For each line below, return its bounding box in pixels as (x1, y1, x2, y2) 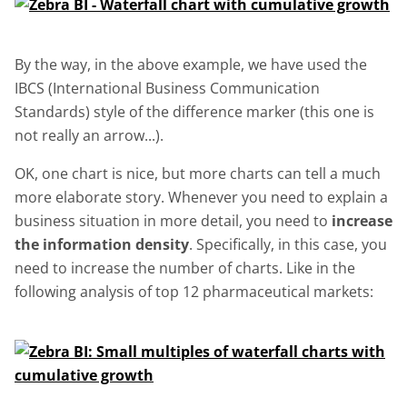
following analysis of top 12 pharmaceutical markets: (15, 281, 373, 302)
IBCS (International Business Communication (15, 77, 320, 98)
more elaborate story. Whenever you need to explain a (15, 186, 388, 207)
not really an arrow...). (15, 124, 164, 145)
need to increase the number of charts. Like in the (15, 257, 355, 278)
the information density (15, 233, 189, 254)
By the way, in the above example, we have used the (15, 54, 367, 74)
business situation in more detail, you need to (15, 210, 332, 231)
